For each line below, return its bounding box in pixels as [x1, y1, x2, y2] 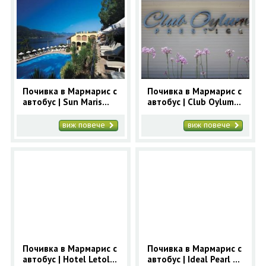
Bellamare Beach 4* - [22, 106, 107, 118]
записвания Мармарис [147, 117, 240, 129]
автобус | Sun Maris [22, 96, 102, 107]
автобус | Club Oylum [147, 96, 235, 107]
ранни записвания [22, 117, 97, 129]
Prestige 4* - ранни [147, 106, 226, 118]
